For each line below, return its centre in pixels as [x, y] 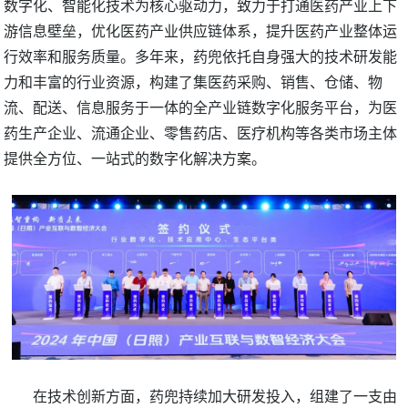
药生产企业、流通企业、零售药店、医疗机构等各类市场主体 [201, 133]
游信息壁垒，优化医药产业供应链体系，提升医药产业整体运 [201, 31]
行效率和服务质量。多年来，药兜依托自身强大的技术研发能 [201, 56]
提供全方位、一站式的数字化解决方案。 [135, 158]
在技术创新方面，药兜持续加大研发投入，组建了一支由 [215, 396]
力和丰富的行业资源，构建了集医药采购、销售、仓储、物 [194, 82]
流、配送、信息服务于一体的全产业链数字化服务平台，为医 [201, 107]
